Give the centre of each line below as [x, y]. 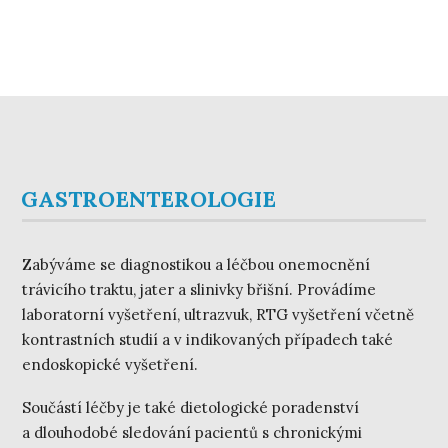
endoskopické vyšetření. [110, 364]
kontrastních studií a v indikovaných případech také [208, 339]
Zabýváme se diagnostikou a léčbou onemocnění [196, 264]
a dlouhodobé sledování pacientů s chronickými [192, 432]
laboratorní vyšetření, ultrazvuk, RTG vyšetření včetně [218, 314]
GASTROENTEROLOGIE [149, 198]
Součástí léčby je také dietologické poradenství [191, 407]
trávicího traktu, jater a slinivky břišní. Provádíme [199, 289]
